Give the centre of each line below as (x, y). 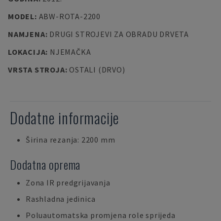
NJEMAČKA (70, 52)
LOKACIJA (27, 52)
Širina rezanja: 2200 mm (71, 140)
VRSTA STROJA (37, 70)
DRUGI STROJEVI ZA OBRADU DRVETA (119, 34)
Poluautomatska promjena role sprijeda (101, 215)
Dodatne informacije (65, 118)
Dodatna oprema (45, 164)
